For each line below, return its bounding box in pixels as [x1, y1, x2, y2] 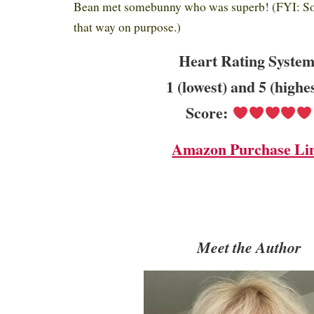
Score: [185, 100, 233, 123]
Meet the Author [196, 235, 301, 258]
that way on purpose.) [74, 18, 185, 35]
